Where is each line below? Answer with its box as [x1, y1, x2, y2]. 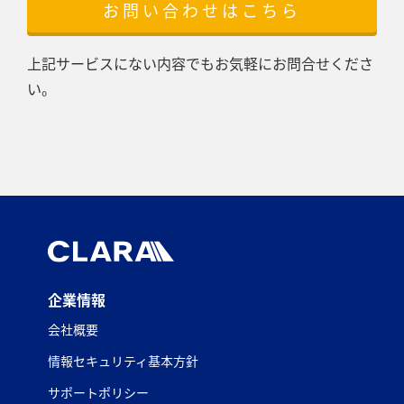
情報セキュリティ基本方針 [48, 352, 198, 371]
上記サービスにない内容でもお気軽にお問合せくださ [27, 52, 373, 75]
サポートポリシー [48, 383, 149, 402]
